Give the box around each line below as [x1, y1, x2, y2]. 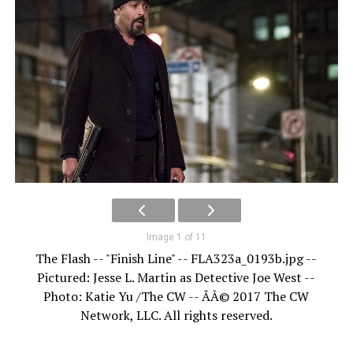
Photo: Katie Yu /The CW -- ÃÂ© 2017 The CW [43, 288, 310, 306]
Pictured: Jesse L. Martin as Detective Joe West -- [37, 269, 316, 287]
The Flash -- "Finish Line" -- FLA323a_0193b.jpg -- [35, 250, 318, 268]
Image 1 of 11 [146, 232, 206, 243]
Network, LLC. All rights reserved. [80, 307, 273, 325]
